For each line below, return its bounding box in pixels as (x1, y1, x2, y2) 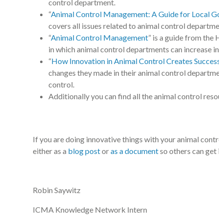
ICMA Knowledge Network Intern (33, 205, 147, 214)
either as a (33, 146, 68, 155)
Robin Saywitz (33, 185, 82, 195)
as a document (110, 146, 158, 155)
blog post (68, 146, 100, 155)
